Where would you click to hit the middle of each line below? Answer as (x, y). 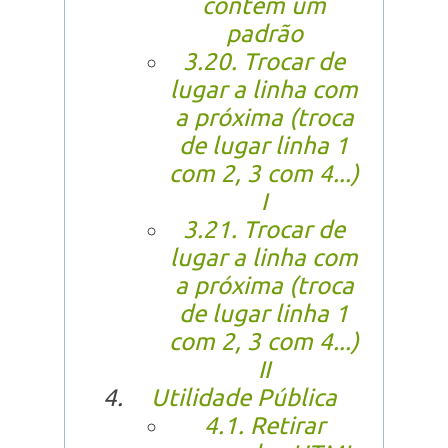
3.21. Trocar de (264, 230)
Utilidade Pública (244, 398)
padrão (264, 34)
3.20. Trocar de (264, 62)
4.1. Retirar (264, 426)
